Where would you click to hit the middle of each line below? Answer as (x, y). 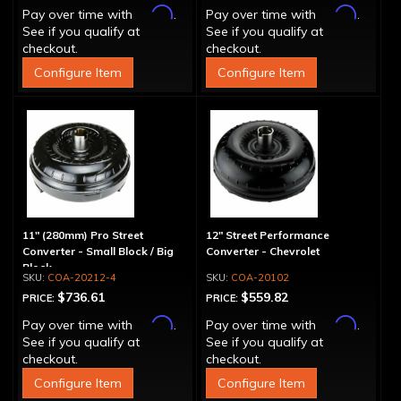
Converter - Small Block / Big (98, 251)
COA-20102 (260, 277)
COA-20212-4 (82, 277)
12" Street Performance (267, 235)
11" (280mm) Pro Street (83, 235)
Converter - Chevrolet (262, 251)
